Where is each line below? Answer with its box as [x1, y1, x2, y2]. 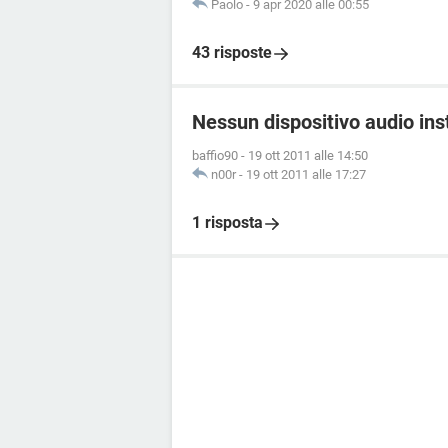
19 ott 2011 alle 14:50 [248, 148, 368, 163]
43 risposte [192, 43, 272, 62]
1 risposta [192, 213, 263, 232]
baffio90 [192, 148, 238, 163]
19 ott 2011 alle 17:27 [246, 167, 366, 182]
